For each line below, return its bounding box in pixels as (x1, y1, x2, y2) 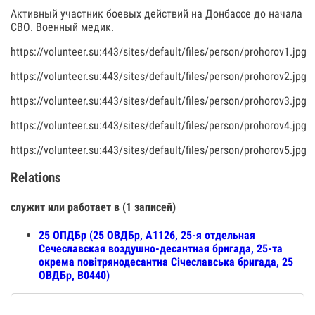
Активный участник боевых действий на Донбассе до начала (11, 7, 302, 20)
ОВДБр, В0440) (39, 269, 110, 283)
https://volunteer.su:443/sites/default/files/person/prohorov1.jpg (11, 45, 307, 58)
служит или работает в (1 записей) (11, 200, 176, 214)
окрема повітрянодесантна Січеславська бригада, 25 (39, 255, 293, 269)
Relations (11, 169, 61, 186)
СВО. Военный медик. (11, 20, 114, 34)
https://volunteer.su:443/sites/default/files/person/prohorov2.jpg (11, 70, 307, 83)
